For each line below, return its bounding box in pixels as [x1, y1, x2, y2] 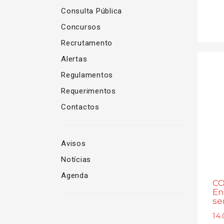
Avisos [61, 139, 86, 148]
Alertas [61, 54, 87, 63]
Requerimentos [61, 86, 116, 95]
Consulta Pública [61, 6, 122, 15]
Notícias [61, 155, 91, 164]
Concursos [61, 22, 101, 31]
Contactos [61, 102, 99, 111]
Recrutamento [61, 38, 112, 47]
